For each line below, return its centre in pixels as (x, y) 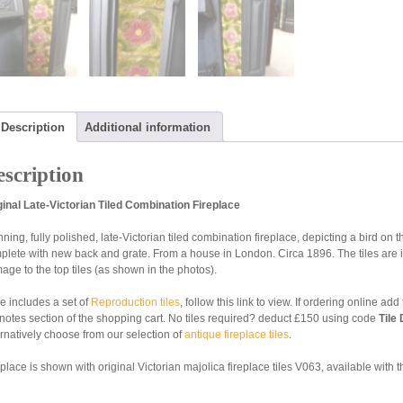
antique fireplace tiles (237, 334)
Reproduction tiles (135, 302)
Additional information (148, 127)
